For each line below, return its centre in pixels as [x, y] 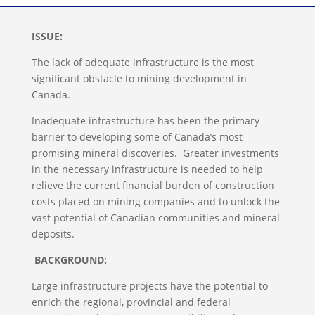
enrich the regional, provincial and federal [131, 302]
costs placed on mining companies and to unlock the [155, 201]
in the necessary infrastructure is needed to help [147, 169]
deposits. [54, 234]
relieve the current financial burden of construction [153, 185]
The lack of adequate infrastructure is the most [142, 62]
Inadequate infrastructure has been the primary [145, 121]
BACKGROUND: [70, 260]
